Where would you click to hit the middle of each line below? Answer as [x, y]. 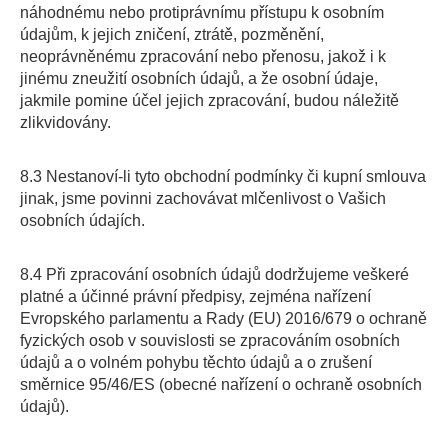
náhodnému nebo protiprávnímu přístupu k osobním [202, 12]
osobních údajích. [82, 220]
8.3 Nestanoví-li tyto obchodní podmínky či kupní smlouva [223, 176]
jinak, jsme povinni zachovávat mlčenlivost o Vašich [203, 198]
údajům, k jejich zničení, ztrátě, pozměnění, [172, 34]
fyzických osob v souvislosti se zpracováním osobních [210, 340]
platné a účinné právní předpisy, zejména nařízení [195, 296]
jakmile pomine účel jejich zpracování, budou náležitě [209, 100]
